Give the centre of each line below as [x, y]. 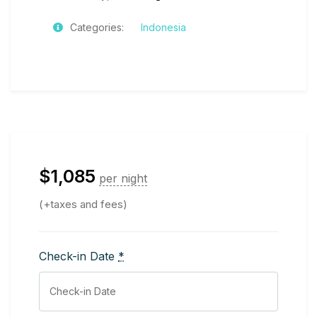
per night [123, 178]
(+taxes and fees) [83, 204]
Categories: [97, 27]
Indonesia [163, 27]
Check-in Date [79, 256]
